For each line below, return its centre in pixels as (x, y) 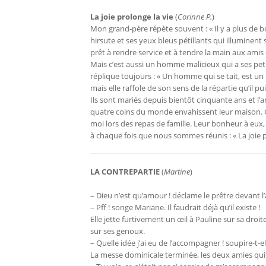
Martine (177, 172)
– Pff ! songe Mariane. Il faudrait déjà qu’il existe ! (175, 208)
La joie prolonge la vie (132, 17)
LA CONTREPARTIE (125, 172)
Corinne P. (195, 17)
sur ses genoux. (118, 231)
